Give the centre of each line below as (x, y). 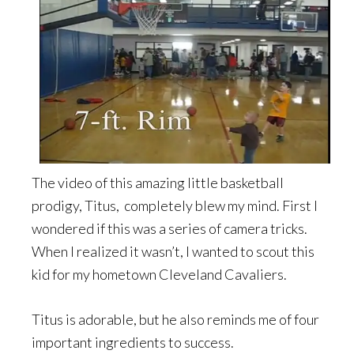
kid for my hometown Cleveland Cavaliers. (159, 274)
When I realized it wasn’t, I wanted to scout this (173, 251)
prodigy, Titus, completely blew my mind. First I (175, 205)
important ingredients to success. (133, 342)
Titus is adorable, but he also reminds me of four (175, 319)
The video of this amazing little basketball (158, 182)
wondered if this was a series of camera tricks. (169, 228)
